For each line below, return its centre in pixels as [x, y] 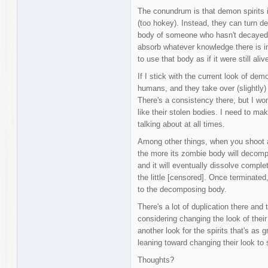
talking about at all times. [181, 124]
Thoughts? [156, 260]
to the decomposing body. [182, 190]
